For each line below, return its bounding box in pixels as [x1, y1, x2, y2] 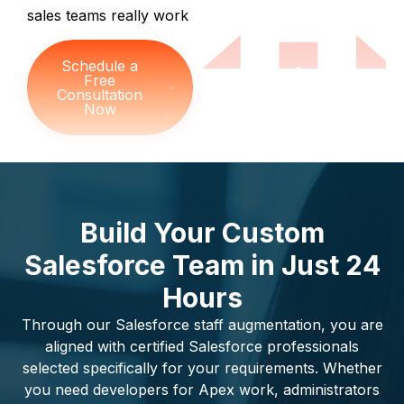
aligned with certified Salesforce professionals [45, 336, 359, 355]
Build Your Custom [79, 216, 325, 249]
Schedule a [61, 56, 139, 75]
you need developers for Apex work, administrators [24, 380, 380, 399]
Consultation [57, 85, 143, 104]
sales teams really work [27, 6, 188, 25]
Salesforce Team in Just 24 [23, 248, 381, 281]
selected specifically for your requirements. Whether [22, 358, 382, 377]
